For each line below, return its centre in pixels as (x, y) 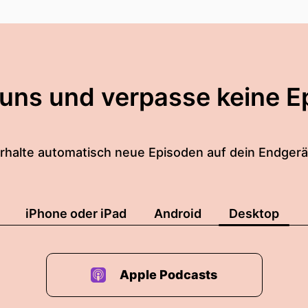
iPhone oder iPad (76, 213)
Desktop (254, 213)
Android (178, 213)
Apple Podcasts (168, 275)
